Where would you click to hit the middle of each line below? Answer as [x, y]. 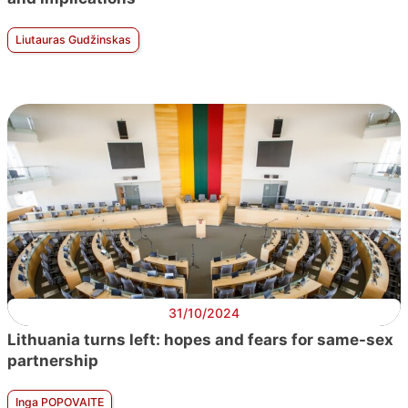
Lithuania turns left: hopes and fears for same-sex [200, 340]
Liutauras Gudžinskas [73, 40]
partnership [53, 361]
